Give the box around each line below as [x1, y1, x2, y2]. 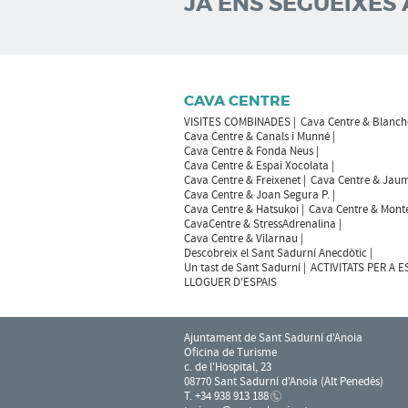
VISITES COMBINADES [184, 115, 291, 129]
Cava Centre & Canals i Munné [184, 129, 330, 144]
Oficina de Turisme [184, 345, 277, 360]
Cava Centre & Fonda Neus [184, 144, 313, 158]
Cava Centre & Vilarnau [184, 231, 298, 246]
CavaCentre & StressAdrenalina [184, 217, 336, 231]
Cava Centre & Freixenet [184, 173, 301, 188]
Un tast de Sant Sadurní [184, 260, 301, 275]
